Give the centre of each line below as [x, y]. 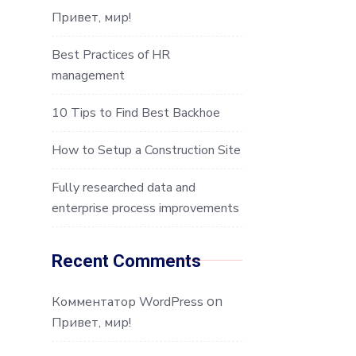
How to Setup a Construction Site [146, 150]
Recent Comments [126, 261]
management [88, 75]
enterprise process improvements [145, 208]
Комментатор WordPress [128, 302]
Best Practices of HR [111, 54]
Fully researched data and [124, 187]
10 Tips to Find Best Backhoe [136, 112]
